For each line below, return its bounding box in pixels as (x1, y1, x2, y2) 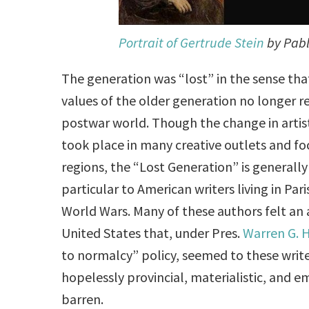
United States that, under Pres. (61, 223, 243, 241)
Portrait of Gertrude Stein (118, 33, 264, 51)
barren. (61, 290, 110, 308)
